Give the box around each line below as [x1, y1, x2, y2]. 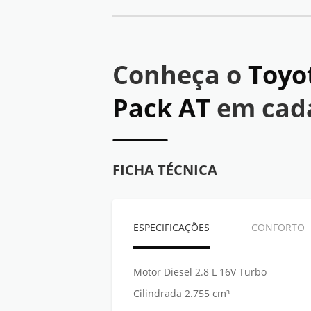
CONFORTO [251, 221, 305, 235]
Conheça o [112, 58, 248, 92]
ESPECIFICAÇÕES [133, 221, 210, 235]
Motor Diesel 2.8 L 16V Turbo [133, 265, 267, 279]
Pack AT [112, 91, 217, 126]
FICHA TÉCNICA [112, 160, 217, 180]
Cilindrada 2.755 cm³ [133, 287, 230, 301]
